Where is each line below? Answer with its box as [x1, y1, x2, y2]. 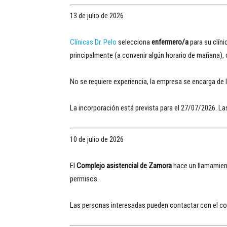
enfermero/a [152, 37, 188, 47]
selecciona [117, 37, 152, 47]
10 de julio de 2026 [70, 134, 124, 144]
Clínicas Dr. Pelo [70, 37, 117, 47]
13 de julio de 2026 [70, 11, 124, 20]
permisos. [70, 174, 99, 183]
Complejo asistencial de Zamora [77, 161, 172, 170]
